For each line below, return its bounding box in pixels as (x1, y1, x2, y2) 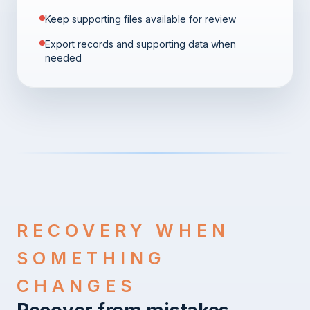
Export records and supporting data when (45, 37, 236, 50)
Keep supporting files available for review (45, 12, 236, 25)
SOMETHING (17, 247, 167, 268)
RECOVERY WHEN (17, 219, 230, 241)
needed (45, 51, 82, 64)
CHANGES (17, 275, 137, 296)
